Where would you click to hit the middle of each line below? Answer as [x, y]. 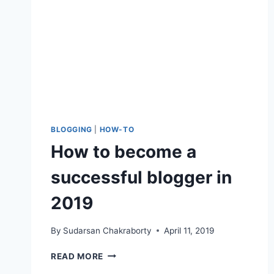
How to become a [124, 152]
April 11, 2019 [189, 230]
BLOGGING [72, 130]
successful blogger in [141, 178]
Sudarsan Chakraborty [108, 230]
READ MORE [77, 256]
